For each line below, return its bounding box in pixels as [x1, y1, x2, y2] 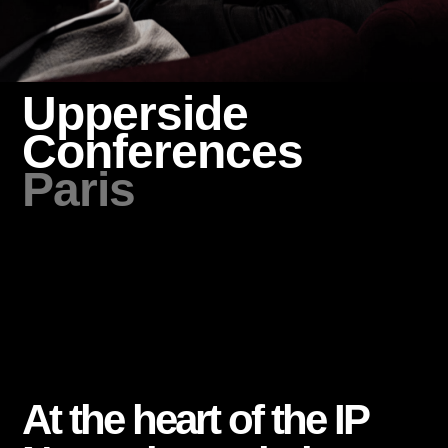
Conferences [22, 124, 304, 178]
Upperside [22, 86, 249, 140]
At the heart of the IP [22, 395, 368, 443]
